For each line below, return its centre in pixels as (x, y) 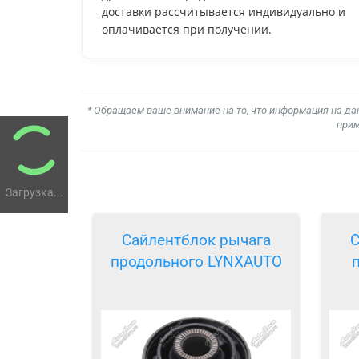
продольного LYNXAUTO (196, 262)
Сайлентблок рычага (196, 240)
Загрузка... (34, 192)
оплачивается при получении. (187, 29)
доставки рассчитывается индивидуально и (224, 11)
